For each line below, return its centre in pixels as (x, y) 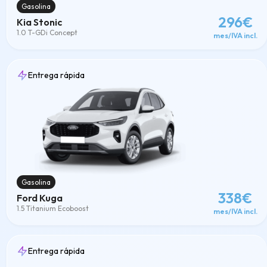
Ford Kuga (39, 198)
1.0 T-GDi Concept (47, 32)
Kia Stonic (39, 22)
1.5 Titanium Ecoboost (52, 208)
